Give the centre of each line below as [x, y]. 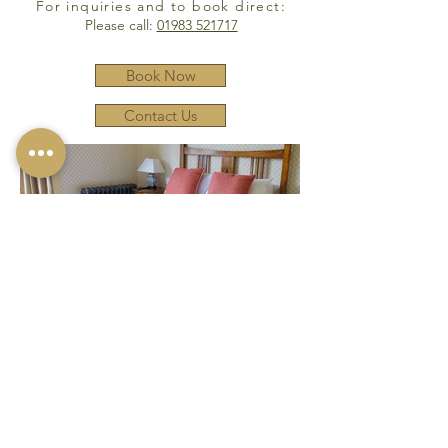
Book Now [160, 75]
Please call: [120, 25]
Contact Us [160, 115]
